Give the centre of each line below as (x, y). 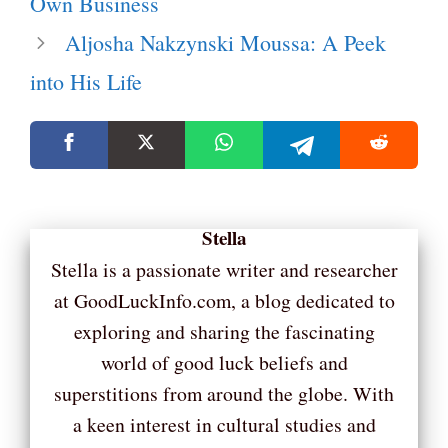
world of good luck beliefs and (224, 362)
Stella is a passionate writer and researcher (224, 269)
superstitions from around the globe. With (224, 393)
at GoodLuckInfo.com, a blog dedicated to (224, 300)
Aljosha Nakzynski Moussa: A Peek (226, 42)
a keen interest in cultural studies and (224, 424)
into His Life (86, 81)
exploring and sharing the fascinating (224, 331)
